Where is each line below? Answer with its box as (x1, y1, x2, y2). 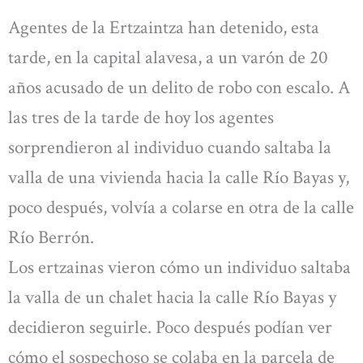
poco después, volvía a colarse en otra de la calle (8, 195, 354, 220)
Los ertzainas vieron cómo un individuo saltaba (8, 255, 351, 280)
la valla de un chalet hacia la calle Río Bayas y (8, 285, 336, 310)
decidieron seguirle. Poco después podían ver (8, 315, 332, 340)
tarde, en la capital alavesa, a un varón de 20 (8, 45, 328, 70)
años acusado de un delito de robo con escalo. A (8, 75, 350, 100)
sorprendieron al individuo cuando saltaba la (8, 135, 331, 160)
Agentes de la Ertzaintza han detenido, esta (8, 15, 319, 41)
